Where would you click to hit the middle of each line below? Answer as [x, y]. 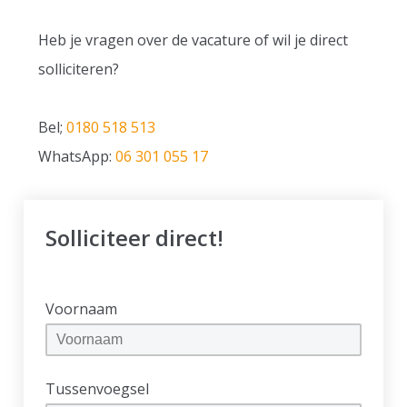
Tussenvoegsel [98, 389]
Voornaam [82, 309]
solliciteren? [79, 69]
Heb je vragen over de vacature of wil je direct [194, 40]
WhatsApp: [77, 156]
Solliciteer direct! [135, 238]
